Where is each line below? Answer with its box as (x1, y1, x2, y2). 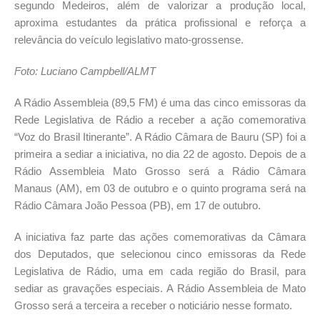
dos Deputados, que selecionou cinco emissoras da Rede (14, 248, 306, 261)
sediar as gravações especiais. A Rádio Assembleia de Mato (14, 282, 306, 295)
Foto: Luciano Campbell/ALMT (14, 65, 156, 78)
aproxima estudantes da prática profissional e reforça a (14, 16, 306, 29)
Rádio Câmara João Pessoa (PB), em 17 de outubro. (14, 199, 261, 212)
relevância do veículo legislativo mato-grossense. (14, 34, 244, 46)
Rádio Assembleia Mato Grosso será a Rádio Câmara (14, 165, 306, 178)
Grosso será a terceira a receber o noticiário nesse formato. (14, 299, 292, 312)
